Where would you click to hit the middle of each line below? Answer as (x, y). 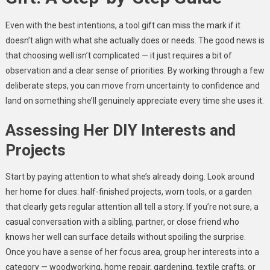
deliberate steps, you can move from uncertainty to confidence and (132, 85)
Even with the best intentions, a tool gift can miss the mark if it (123, 25)
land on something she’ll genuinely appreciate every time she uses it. (134, 100)
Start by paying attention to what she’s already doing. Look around (130, 176)
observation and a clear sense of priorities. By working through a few (135, 70)
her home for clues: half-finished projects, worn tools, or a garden (128, 191)
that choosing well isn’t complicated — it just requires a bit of (118, 55)
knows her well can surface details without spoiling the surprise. (125, 237)
